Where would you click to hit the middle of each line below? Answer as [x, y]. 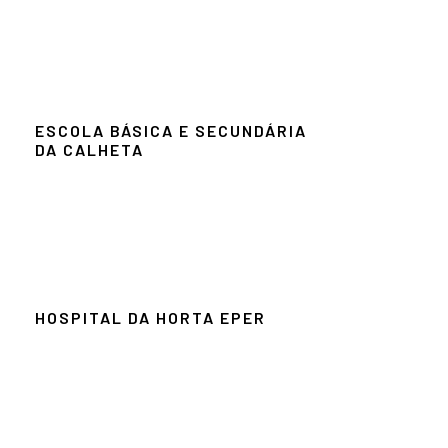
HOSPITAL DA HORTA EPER [150, 317]
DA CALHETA [89, 149]
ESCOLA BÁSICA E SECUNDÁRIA [171, 130]
